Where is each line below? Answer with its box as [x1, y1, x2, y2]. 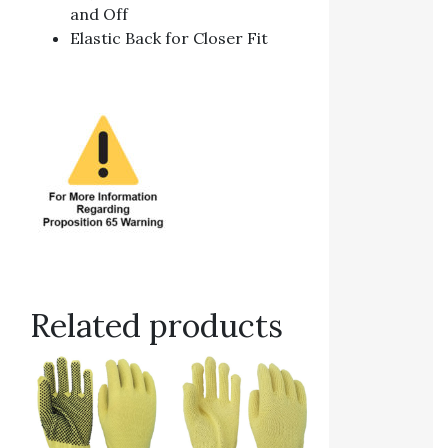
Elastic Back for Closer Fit [70, 27, 268, 48]
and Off [70, 3, 128, 24]
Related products [30, 304, 283, 346]
